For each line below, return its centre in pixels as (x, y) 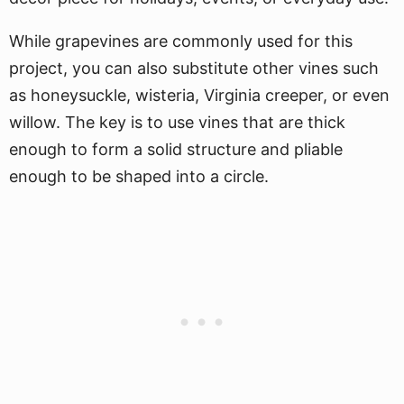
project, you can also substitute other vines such (194, 68)
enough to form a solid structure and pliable (176, 149)
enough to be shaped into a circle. (139, 176)
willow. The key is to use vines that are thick (177, 122)
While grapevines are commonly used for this (181, 41)
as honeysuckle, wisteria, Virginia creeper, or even (199, 95)
